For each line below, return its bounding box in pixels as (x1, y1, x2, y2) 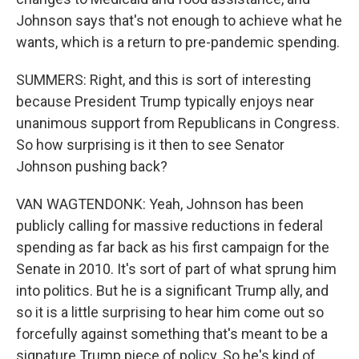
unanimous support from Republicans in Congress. (16, 115, 340, 131)
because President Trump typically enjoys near (16, 93, 314, 110)
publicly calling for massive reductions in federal (16, 217, 323, 234)
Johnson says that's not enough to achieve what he (16, 12, 342, 29)
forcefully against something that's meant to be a (16, 325, 328, 342)
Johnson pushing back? (16, 158, 167, 175)
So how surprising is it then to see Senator (16, 136, 284, 153)
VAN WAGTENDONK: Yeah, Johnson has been (16, 196, 304, 212)
